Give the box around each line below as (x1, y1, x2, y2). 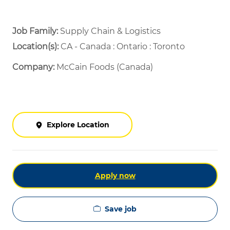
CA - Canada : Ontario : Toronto (59, 42, 185, 52)
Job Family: (12, 26, 60, 36)
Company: (12, 62, 56, 72)
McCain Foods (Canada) (56, 62, 153, 72)
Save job (105, 204, 137, 214)
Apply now (94, 171, 136, 181)
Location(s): (12, 42, 59, 52)
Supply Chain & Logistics (60, 26, 173, 36)
